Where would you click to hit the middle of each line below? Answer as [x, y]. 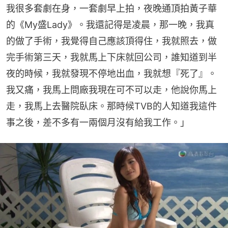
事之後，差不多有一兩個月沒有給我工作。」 [98, 122]
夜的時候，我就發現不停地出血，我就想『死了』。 [111, 73]
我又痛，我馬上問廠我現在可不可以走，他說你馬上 [111, 90]
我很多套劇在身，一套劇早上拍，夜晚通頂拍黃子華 [111, 8]
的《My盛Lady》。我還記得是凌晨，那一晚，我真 [110, 24]
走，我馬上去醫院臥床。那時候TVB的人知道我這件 [111, 106]
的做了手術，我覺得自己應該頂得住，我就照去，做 [111, 41]
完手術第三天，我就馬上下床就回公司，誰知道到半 [111, 57]
